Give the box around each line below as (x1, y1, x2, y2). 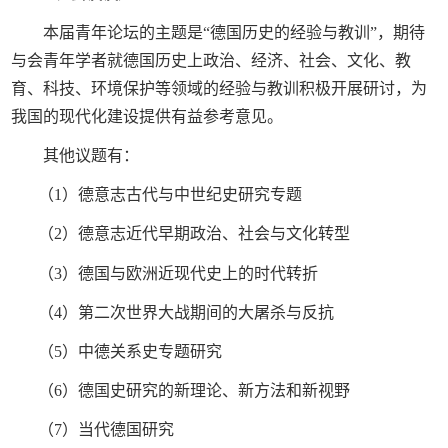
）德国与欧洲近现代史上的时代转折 (61, 264, 318, 282)
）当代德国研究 (61, 420, 174, 438)
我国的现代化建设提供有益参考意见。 (11, 108, 284, 126)
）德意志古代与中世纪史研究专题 (61, 186, 302, 204)
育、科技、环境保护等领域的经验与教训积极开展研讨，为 (11, 80, 428, 98)
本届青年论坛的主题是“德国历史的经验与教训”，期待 (43, 24, 426, 42)
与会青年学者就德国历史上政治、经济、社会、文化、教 (11, 52, 412, 70)
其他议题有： (43, 147, 140, 165)
